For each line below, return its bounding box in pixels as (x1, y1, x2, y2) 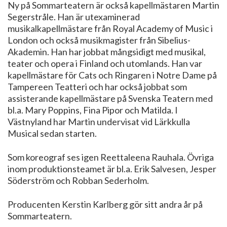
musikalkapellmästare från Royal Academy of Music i (8, 22, 213, 34)
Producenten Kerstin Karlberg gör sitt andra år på (8, 198, 203, 210)
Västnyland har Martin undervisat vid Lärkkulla (8, 116, 190, 127)
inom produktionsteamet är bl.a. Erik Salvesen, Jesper (8, 163, 216, 174)
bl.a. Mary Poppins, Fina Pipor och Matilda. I (8, 104, 178, 116)
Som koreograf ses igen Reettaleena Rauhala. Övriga (8, 151, 214, 163)
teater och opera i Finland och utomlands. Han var (8, 57, 202, 69)
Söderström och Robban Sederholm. (8, 174, 149, 186)
